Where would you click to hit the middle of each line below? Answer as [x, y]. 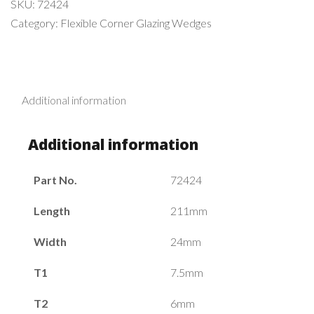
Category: [35, 23]
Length [52, 211]
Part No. [55, 180]
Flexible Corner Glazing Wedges [136, 23]
